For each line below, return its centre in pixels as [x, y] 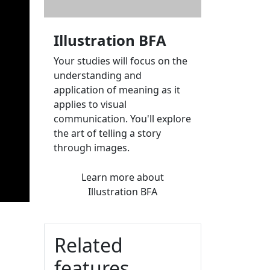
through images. [92, 147]
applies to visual [90, 104]
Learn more [109, 177]
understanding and [98, 75]
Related [89, 245]
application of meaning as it [117, 89]
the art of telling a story [107, 133]
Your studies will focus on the [121, 61]
